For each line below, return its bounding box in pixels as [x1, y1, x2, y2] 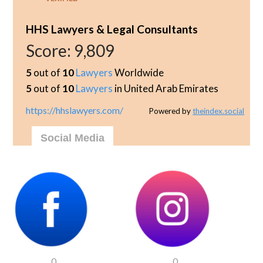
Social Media [41, 132, 105, 144]
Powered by [149, 106, 193, 116]
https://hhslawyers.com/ [25, 104, 123, 116]
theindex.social [193, 106, 245, 116]
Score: [25, 41, 74, 60]
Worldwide [112, 66, 164, 79]
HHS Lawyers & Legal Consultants [25, 22, 198, 36]
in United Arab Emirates [112, 82, 218, 95]
